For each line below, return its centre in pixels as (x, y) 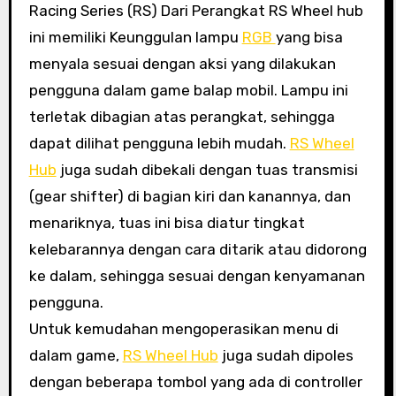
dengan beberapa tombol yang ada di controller (195, 381)
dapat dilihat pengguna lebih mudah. (159, 143)
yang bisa (309, 37)
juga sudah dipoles (286, 355)
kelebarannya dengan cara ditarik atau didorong (198, 249)
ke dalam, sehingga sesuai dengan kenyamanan (197, 275)
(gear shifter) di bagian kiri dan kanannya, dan (190, 196)
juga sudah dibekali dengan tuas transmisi (207, 169)
